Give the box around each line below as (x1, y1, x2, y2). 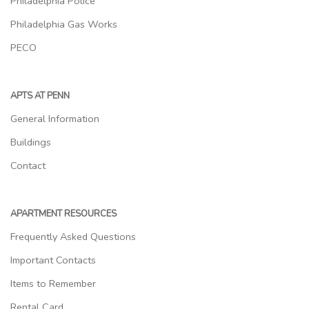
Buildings (10, 134, 51, 149)
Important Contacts (10, 252, 96, 267)
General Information (10, 111, 99, 126)
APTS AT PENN (10, 89, 70, 102)
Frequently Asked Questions (10, 229, 136, 243)
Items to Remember (10, 276, 96, 290)
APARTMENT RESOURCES (10, 207, 117, 220)
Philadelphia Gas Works (10, 17, 117, 31)
